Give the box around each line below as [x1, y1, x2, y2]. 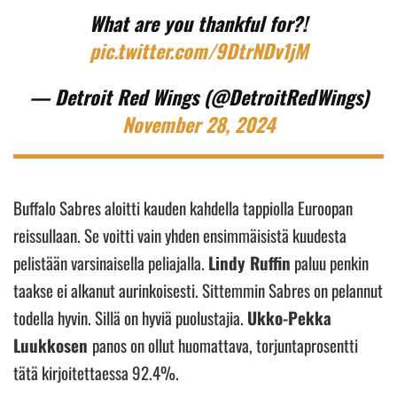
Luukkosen [13, 331, 92, 357]
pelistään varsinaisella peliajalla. [13, 249, 208, 275]
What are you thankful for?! [90, 8, 307, 37]
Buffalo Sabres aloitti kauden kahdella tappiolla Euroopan [13, 194, 353, 220]
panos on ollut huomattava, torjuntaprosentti [92, 331, 358, 357]
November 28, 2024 [121, 109, 276, 138]
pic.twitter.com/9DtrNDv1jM [90, 35, 307, 65]
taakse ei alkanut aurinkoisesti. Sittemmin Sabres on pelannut [13, 276, 383, 302]
